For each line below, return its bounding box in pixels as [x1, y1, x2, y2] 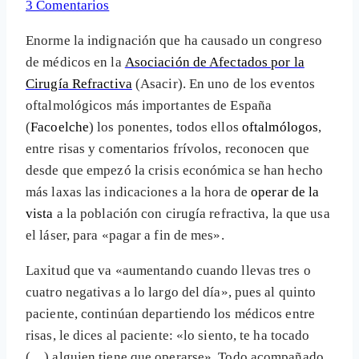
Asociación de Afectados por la [124, 54, 305, 71]
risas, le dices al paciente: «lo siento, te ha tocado [26, 328, 310, 344]
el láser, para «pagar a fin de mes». [26, 228, 224, 244]
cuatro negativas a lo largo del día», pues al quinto [26, 284, 317, 301]
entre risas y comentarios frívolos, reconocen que [26, 141, 309, 157]
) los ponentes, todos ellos [89, 119, 242, 135]
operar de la [251, 184, 320, 200]
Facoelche [30, 119, 90, 135]
